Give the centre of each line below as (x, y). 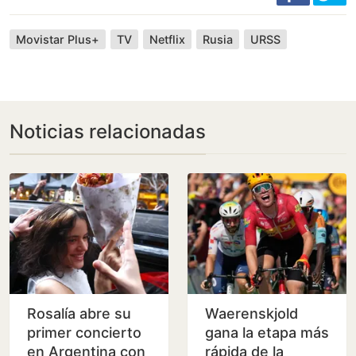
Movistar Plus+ (58, 40)
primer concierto (84, 333)
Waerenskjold (252, 314)
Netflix (167, 40)
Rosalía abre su (79, 314)
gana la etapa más (267, 333)
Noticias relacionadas (108, 132)
